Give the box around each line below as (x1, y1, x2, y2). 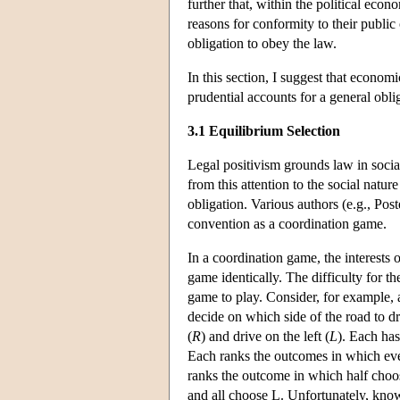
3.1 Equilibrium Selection (187, 122, 340, 138)
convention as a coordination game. (187, 215, 387, 231)
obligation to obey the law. (187, 35, 337, 51)
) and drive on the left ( (201, 328, 329, 344)
